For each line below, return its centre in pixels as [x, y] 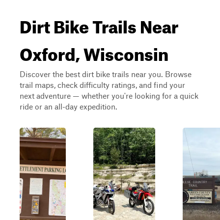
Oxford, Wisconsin [94, 51]
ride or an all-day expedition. [69, 106]
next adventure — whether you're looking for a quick [109, 96]
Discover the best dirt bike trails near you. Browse [106, 74]
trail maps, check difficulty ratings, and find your [102, 85]
